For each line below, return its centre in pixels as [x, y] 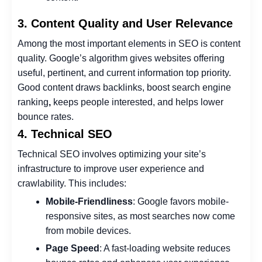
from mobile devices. [88, 230]
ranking [33, 102]
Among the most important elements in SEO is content [129, 43]
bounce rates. [46, 116]
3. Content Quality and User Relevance [125, 23]
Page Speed [73, 249]
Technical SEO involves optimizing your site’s [112, 154]
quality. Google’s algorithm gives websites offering [121, 58]
